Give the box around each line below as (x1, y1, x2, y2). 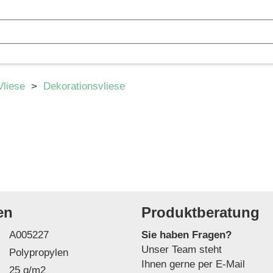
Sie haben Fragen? (141, 229, 232, 241)
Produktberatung (141, 204, 260, 221)
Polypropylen (9, 247, 68, 258)
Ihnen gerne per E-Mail (141, 258, 246, 270)
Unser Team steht (141, 244, 222, 255)
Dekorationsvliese (43, 80, 125, 92)
